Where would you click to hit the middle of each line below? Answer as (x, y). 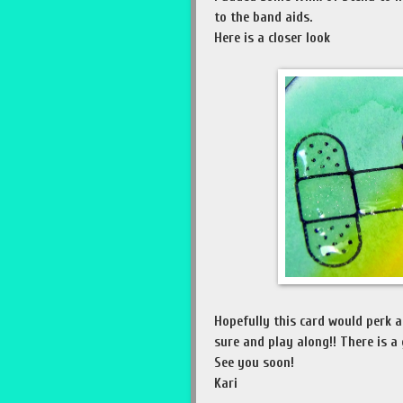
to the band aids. (263, 18)
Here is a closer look (272, 38)
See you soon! (254, 363)
